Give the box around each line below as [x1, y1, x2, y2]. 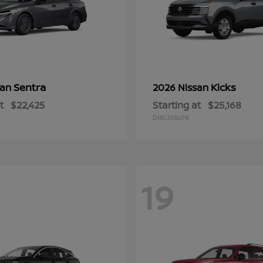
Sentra [14, 80, 46, 94]
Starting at [153, 99, 201, 112]
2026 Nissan [153, 81, 211, 94]
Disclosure [153, 112, 189, 122]
